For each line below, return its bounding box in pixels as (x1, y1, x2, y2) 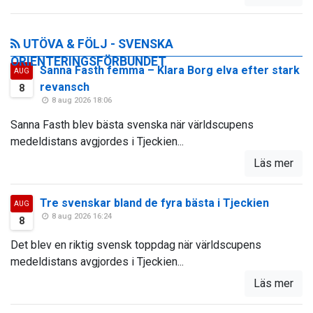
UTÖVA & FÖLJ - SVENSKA (20, 37, 173, 52)
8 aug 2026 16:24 (50, 212, 112, 221)
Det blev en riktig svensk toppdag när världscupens (10, 238, 261, 252)
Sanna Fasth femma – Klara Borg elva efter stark (40, 64, 300, 78)
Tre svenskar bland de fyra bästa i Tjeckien (40, 196, 269, 210)
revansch (40, 80, 89, 94)
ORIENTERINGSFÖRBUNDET (10, 54, 166, 69)
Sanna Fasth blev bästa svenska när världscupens (10, 118, 254, 132)
